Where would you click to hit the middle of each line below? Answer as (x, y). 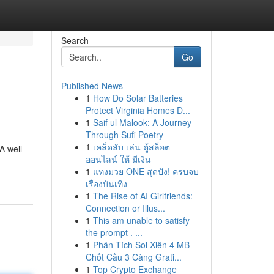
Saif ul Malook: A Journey (142, 122)
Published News (92, 86)
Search (75, 40)
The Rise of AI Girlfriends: (143, 196)
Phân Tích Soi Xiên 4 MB (141, 245)
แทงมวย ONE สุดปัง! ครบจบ (146, 171)
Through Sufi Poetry (124, 135)
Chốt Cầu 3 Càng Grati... (133, 257)
